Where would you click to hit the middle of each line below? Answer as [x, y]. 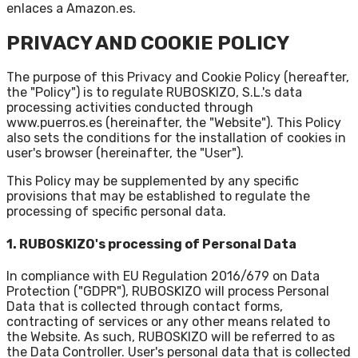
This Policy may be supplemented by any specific [153, 181]
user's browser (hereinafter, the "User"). [125, 153]
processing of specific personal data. [116, 212]
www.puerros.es [54, 123]
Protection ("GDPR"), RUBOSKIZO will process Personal [168, 291]
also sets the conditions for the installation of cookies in [176, 138]
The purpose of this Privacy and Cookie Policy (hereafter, [178, 78]
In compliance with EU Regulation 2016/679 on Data [163, 276]
